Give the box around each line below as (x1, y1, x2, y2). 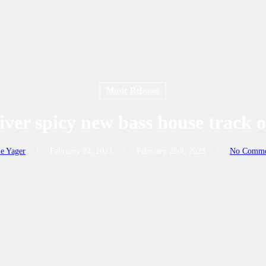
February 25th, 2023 (137, 147, 205, 156)
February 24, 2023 (50, 147, 112, 156)
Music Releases (106, 86, 159, 95)
